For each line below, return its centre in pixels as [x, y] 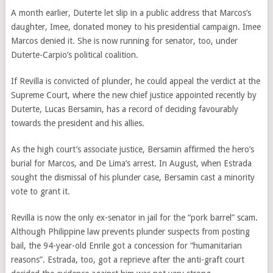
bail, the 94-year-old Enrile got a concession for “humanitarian [126, 246]
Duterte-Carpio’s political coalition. [74, 55]
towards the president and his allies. [77, 123]
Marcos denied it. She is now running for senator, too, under [124, 41]
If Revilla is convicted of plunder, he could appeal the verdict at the [135, 81]
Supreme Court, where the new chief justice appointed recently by [133, 95]
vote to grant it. [40, 191]
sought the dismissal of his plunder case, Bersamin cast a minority [133, 177]
